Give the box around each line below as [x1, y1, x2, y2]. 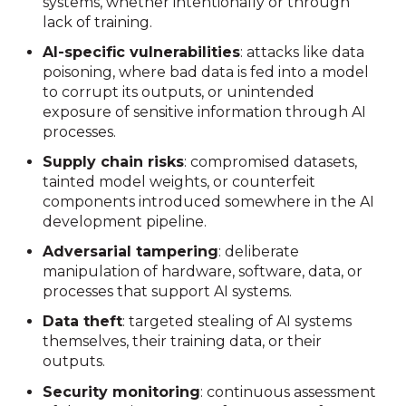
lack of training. [43, 13, 153, 31]
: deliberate [218, 243, 300, 261]
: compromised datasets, [184, 153, 358, 171]
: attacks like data [240, 43, 365, 61]
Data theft [43, 313, 123, 331]
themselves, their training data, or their [43, 333, 323, 351]
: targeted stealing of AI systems [122, 313, 353, 331]
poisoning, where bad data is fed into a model [43, 63, 370, 81]
